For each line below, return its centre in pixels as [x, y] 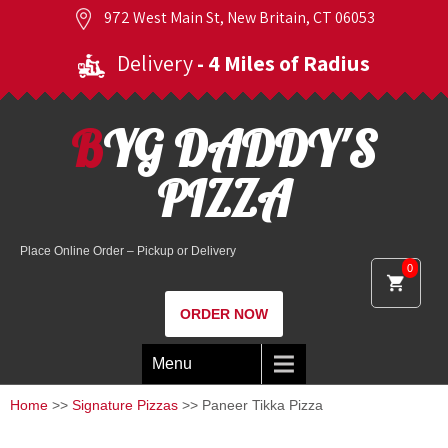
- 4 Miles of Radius [283, 63]
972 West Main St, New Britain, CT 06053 [238, 17]
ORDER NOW [224, 314]
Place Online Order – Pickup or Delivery [128, 251]
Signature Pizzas [125, 405]
